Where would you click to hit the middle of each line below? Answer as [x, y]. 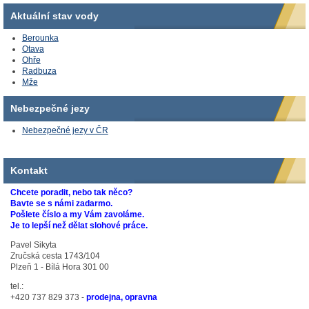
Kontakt [29, 170]
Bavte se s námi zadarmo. [61, 203]
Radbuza [39, 71]
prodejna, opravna [122, 297]
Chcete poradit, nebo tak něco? [71, 192]
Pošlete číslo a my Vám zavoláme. [77, 214]
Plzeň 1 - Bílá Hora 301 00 [60, 267]
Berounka [40, 38]
